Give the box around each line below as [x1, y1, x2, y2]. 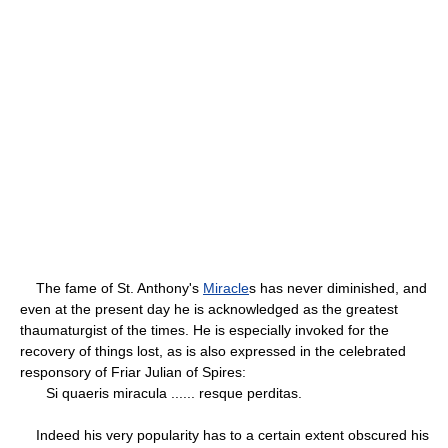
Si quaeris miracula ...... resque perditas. [30, 384, 302, 401]
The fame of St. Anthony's [20, 279, 203, 296]
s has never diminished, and [249, 279, 427, 296]
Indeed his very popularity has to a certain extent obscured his [20, 426, 429, 443]
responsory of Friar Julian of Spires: [20, 363, 246, 380]
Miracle [203, 279, 249, 296]
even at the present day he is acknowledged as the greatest [20, 300, 398, 317]
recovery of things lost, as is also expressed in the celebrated [20, 342, 406, 359]
